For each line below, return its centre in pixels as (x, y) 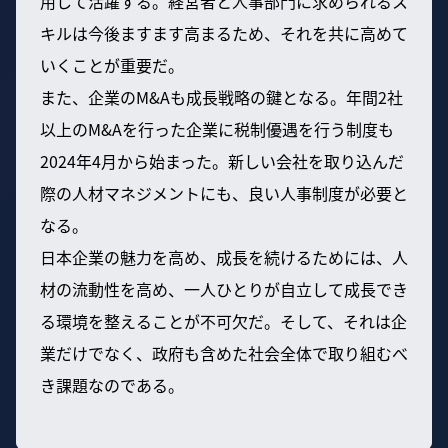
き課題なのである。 (112, 384)
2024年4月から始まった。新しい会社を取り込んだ (222, 160)
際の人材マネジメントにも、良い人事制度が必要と (224, 192)
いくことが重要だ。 (112, 64)
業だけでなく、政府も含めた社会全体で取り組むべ (224, 352)
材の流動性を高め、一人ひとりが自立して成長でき (224, 288)
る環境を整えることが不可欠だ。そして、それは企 (223, 320)
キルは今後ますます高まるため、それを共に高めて (224, 32)
